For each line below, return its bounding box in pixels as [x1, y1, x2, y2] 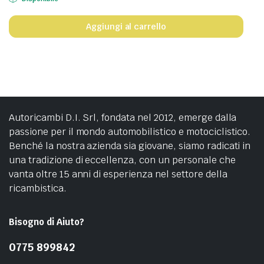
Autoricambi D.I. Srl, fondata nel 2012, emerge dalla [9, 111, 237, 124]
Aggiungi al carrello [85, 21, 167, 32]
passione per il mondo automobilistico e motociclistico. [9, 126, 251, 138]
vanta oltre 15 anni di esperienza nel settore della [9, 168, 227, 180]
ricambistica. [9, 182, 67, 194]
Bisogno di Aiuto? [9, 216, 84, 227]
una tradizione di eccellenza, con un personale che [9, 154, 236, 166]
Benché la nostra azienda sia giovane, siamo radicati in [9, 140, 251, 152]
